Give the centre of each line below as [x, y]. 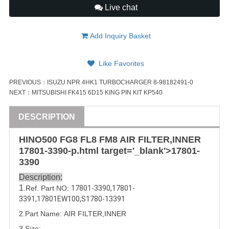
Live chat [120, 8]
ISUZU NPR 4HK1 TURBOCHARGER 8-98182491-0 [120, 83]
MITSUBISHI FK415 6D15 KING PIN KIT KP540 [97, 93]
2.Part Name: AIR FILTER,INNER [73, 214]
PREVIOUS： [28, 83]
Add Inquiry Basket [119, 36]
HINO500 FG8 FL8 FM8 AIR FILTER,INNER [110, 140]
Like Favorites [120, 64]
